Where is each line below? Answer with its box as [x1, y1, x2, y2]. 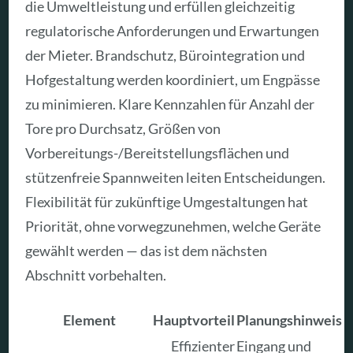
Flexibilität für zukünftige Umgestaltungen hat [25, 193, 309, 211]
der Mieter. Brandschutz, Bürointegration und [25, 46, 306, 65]
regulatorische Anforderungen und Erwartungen [25, 22, 320, 40]
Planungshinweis [236, 310, 343, 329]
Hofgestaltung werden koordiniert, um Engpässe [25, 71, 321, 89]
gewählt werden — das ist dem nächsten [25, 242, 268, 260]
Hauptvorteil [153, 310, 236, 329]
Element [62, 310, 116, 329]
